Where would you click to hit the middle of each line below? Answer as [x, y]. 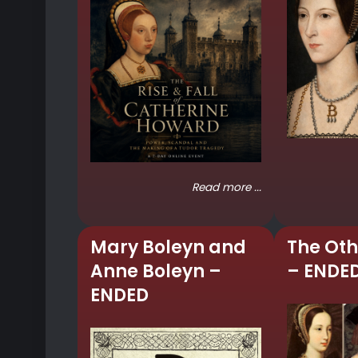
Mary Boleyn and [168, 248]
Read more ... [226, 187]
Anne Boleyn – [156, 272]
